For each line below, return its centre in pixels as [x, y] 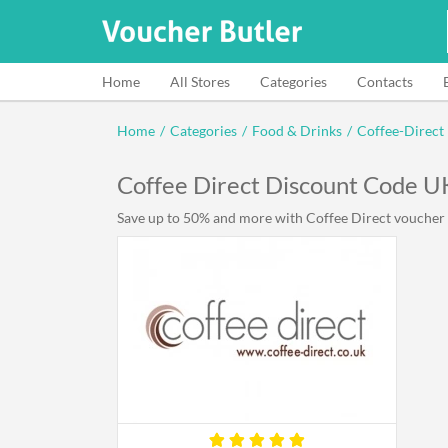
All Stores [200, 81]
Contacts [385, 81]
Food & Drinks [297, 130]
